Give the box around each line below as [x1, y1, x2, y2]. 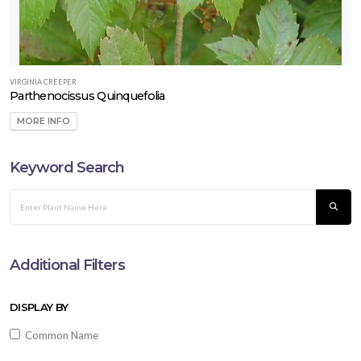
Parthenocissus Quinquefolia [10, 88, 165, 103]
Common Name [20, 329, 98, 342]
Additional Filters [10, 255, 125, 275]
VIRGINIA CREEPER [10, 77, 77, 86]
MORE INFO [17, 116, 70, 127]
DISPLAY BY [10, 301, 68, 314]
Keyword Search [10, 158, 125, 177]
